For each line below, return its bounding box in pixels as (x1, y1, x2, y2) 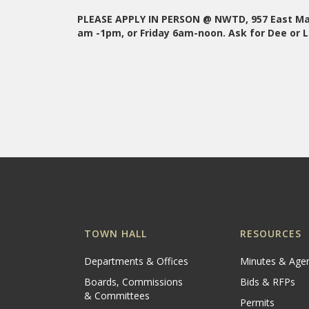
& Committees (84, 289, 150, 302)
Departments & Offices (84, 255, 188, 268)
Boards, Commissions (84, 275, 183, 288)
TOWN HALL (84, 227, 147, 240)
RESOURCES (240, 227, 302, 240)
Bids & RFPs (240, 275, 296, 288)
